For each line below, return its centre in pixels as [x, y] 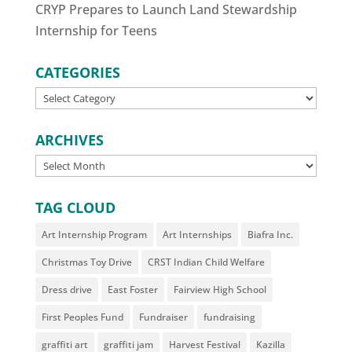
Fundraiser [163, 317]
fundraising [229, 317]
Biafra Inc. [270, 235]
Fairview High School [220, 290]
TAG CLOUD [75, 207]
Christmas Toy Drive [86, 262]
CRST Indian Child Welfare [206, 262]
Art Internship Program [94, 235]
